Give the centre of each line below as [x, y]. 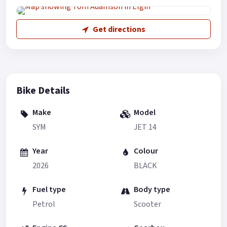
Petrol [44, 204]
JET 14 [145, 127]
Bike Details [43, 91]
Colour [146, 151]
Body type [152, 190]
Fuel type [49, 190]
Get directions [119, 29]
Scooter [147, 204]
